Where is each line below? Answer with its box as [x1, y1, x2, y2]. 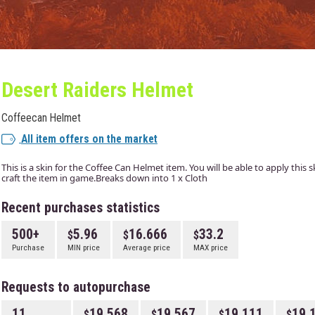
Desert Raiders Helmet [1, 77, 193, 102]
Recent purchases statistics [1, 200, 160, 216]
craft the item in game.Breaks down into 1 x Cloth [1, 172, 207, 184]
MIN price [67, 243, 100, 252]
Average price [123, 243, 170, 252]
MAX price [193, 243, 228, 252]
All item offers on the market [21, 133, 157, 146]
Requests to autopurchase [1, 279, 150, 295]
